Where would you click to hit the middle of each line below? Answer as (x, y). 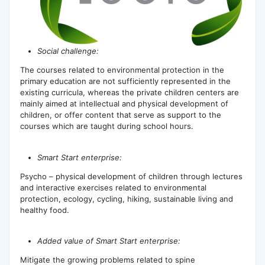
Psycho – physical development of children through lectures (131, 176)
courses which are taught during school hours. (106, 126)
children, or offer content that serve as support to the (120, 115)
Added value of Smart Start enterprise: (109, 240)
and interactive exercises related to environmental (113, 187)
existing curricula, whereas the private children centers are (129, 93)
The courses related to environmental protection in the (122, 70)
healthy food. (44, 210)
